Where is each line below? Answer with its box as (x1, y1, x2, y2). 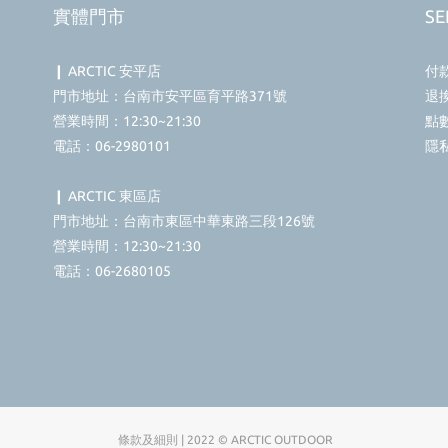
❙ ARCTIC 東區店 (52, 188, 161, 204)
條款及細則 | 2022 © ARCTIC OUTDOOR (115, 433, 333, 446)
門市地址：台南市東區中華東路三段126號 (52, 213, 315, 229)
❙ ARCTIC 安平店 (52, 63, 161, 79)
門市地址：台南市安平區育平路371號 (52, 88, 290, 104)
